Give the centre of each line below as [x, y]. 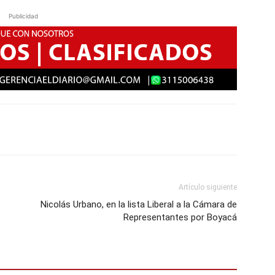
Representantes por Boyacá [180, 218]
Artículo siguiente [208, 188]
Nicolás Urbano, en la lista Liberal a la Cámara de [139, 205]
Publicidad [23, 16]
